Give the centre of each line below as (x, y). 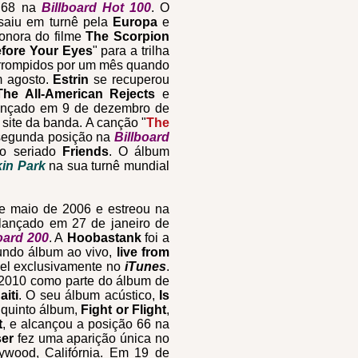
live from (143, 252)
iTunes (144, 267)
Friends (85, 151)
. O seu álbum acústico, (89, 295)
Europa (137, 22)
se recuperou (132, 80)
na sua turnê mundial (107, 166)
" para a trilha (131, 51)
